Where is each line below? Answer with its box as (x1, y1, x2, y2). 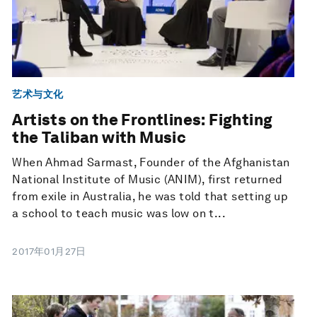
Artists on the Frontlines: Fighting (12, 110, 273, 129)
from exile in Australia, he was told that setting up (12, 189, 289, 203)
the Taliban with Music (12, 127, 187, 146)
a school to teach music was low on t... (12, 206, 226, 220)
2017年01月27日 (12, 245, 86, 257)
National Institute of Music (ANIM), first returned (12, 172, 283, 186)
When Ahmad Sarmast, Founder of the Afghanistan (12, 155, 290, 169)
